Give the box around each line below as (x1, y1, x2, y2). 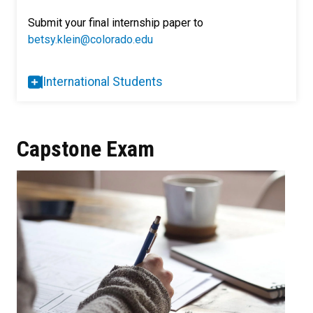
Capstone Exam (17, 136, 154, 163)
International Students (43, 75, 163, 89)
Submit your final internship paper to (28, 16, 203, 30)
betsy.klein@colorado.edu (28, 33, 153, 47)
